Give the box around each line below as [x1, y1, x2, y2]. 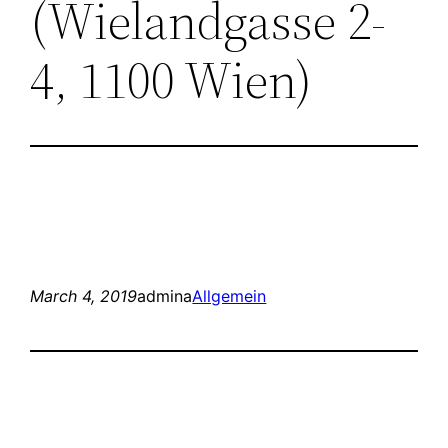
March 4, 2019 [30, 285, 138, 306]
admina [137, 285, 193, 306]
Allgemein [192, 285, 267, 306]
